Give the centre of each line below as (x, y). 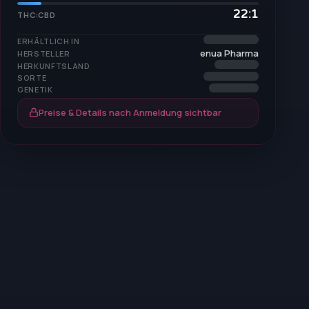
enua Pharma (229, 53)
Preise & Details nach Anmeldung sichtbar (130, 112)
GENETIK (35, 89)
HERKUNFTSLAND (54, 66)
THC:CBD (37, 14)
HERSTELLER (44, 54)
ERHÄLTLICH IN (49, 41)
